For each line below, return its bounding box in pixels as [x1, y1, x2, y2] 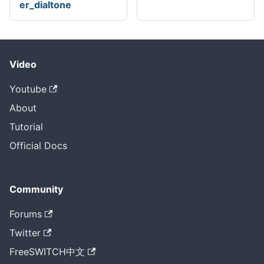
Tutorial [9, 121, 43, 133]
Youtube [9, 83, 47, 95]
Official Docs [9, 140, 67, 152]
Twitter [9, 227, 41, 239]
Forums [9, 208, 42, 220]
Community [9, 183, 63, 196]
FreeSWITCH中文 [9, 246, 85, 258]
